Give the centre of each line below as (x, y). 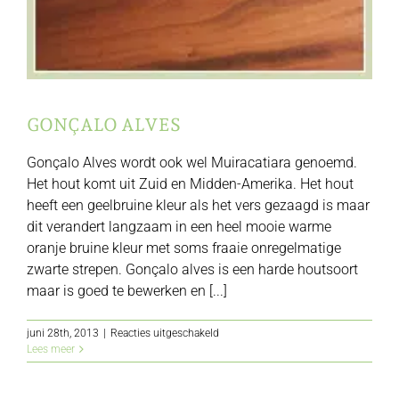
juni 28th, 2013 (63, 333)
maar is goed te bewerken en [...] (127, 290)
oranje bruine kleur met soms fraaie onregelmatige (184, 248)
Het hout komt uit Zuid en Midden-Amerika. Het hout (190, 183)
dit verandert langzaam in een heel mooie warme (179, 226)
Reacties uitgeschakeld (165, 333)
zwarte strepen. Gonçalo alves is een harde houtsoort (192, 269)
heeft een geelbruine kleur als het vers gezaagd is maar (198, 205)
